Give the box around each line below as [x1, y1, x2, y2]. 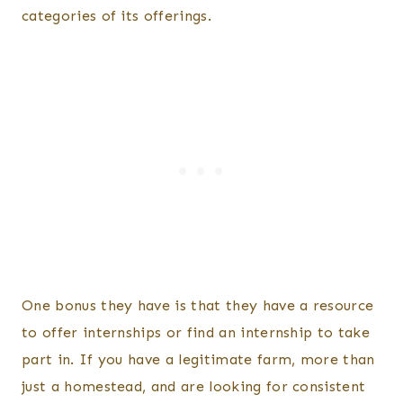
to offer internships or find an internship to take [22, 324, 371, 342]
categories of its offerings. [22, 7, 211, 25]
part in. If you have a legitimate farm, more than [22, 351, 375, 369]
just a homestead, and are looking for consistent [22, 378, 366, 396]
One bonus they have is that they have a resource [22, 297, 374, 315]
